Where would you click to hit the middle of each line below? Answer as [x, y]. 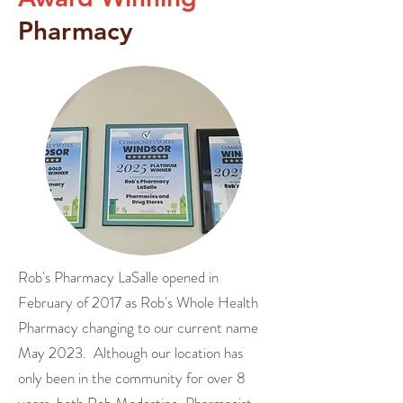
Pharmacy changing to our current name [138, 327]
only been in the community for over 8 [132, 378]
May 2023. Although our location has [130, 353]
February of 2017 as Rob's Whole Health [138, 302]
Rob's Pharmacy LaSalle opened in [118, 277]
